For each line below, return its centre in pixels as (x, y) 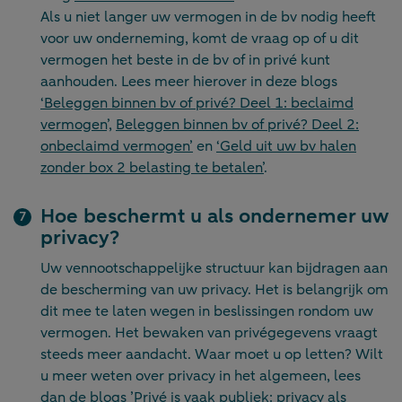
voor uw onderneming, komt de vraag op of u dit (200, 39)
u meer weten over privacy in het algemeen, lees (201, 376)
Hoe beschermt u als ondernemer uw (214, 217)
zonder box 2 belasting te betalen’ (152, 168)
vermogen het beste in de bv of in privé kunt (185, 61)
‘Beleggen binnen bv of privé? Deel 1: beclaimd (197, 104)
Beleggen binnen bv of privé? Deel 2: (237, 125)
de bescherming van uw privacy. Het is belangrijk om (214, 290)
